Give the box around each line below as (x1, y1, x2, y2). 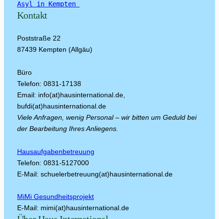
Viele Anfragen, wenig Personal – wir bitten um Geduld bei (17, 113, 197, 121)
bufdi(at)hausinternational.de (17, 102, 106, 110)
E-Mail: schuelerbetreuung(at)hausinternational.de (17, 170, 173, 178)
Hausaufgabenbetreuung (17, 147, 94, 155)
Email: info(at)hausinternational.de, (17, 90, 125, 99)
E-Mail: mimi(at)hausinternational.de (17, 203, 129, 212)
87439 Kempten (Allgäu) (17, 45, 92, 53)
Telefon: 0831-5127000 (17, 158, 89, 167)
